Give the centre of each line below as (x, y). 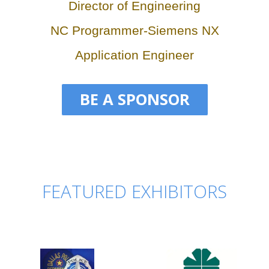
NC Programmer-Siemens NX (134, 30)
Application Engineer (134, 55)
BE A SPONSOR (134, 100)
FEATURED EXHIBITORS (134, 192)
